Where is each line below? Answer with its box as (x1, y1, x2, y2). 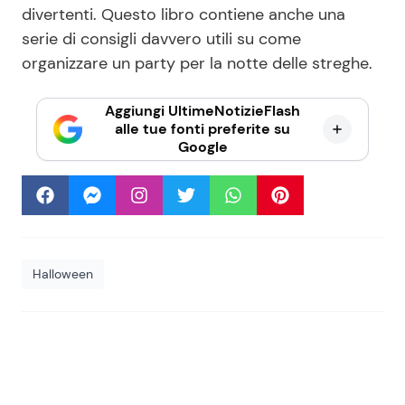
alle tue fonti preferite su (115, 119, 290, 139)
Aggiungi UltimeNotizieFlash (105, 101, 300, 121)
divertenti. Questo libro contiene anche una (22, 4, 345, 26)
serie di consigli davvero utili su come (22, 28, 301, 51)
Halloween (33, 266, 93, 283)
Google (177, 137, 228, 157)
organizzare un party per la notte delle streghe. (22, 52, 372, 75)
